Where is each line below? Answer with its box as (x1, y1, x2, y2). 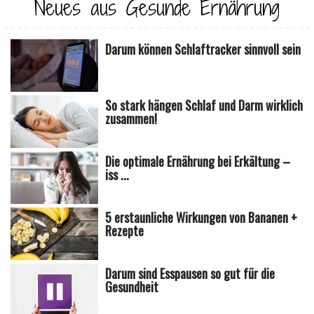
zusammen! (105, 109, 158, 128)
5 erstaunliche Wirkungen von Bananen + (105, 207, 298, 226)
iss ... (105, 165, 130, 184)
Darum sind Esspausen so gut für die (105, 264, 275, 282)
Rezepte (105, 221, 144, 240)
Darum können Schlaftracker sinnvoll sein (105, 39, 301, 58)
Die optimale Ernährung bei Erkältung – (105, 151, 291, 170)
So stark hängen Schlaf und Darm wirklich (105, 95, 303, 114)
